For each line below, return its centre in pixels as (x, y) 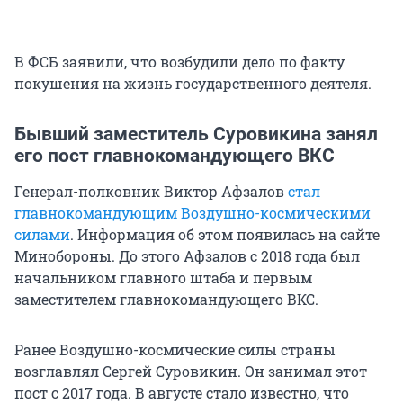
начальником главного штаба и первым (163, 278)
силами (42, 235)
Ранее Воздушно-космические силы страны (175, 350)
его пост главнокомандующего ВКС (175, 156)
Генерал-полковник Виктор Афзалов (151, 192)
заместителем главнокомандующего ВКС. (166, 300)
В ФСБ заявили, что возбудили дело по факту (179, 62)
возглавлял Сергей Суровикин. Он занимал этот (191, 372)
